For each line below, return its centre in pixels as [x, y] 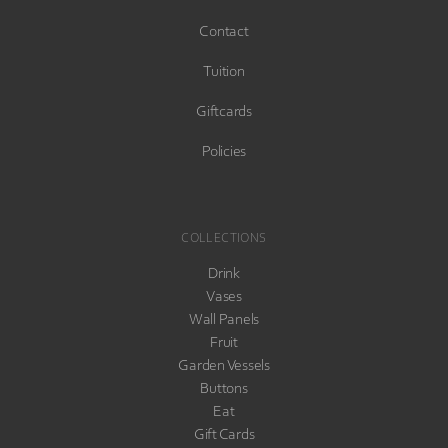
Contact [224, 32]
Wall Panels [224, 320]
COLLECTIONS [224, 239]
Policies [224, 152]
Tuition [224, 72]
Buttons [224, 389]
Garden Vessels [224, 366]
